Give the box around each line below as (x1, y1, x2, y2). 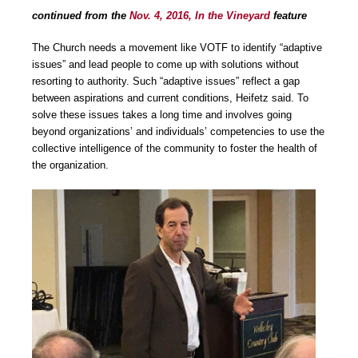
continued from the (32, 9, 129, 22)
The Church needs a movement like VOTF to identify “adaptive (32, 42, 322, 54)
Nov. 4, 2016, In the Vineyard (129, 9, 270, 22)
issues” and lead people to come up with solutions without (32, 58, 299, 71)
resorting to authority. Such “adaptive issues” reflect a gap (32, 75, 300, 88)
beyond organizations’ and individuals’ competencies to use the (32, 125, 324, 138)
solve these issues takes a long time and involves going (32, 109, 292, 121)
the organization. (32, 159, 109, 172)
